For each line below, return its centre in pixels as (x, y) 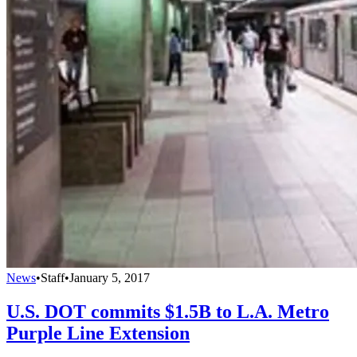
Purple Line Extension (98, 333)
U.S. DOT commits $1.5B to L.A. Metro (168, 311)
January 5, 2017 (110, 278)
